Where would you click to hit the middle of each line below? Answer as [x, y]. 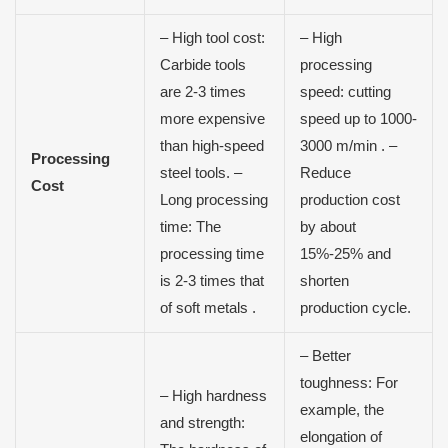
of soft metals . [207, 307]
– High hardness [213, 395]
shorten [324, 280]
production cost [349, 199]
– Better [325, 355]
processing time [211, 253]
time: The [190, 226]
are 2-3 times [202, 91]
